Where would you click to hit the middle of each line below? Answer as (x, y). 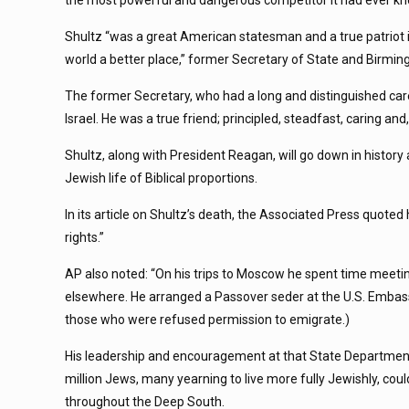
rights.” (85, 237)
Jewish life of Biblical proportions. (162, 178)
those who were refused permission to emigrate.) (208, 320)
